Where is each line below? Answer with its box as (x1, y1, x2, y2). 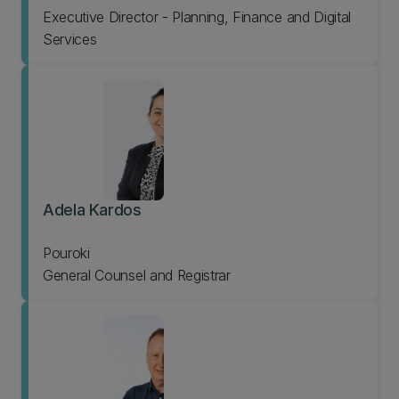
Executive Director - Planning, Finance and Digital (43, 8, 351, 26)
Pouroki (43, 244, 90, 262)
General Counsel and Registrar (43, 266, 231, 284)
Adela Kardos (43, 200, 142, 219)
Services (43, 30, 97, 48)
